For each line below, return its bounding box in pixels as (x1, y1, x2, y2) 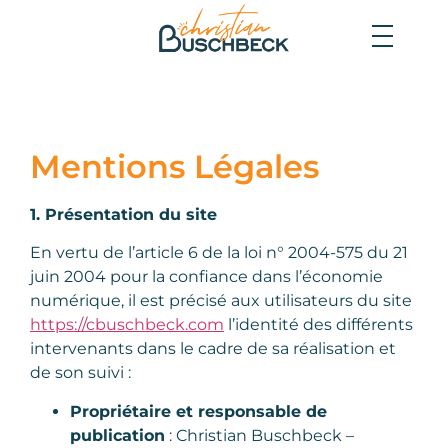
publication (70, 425, 165, 445)
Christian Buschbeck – (176, 425, 354, 445)
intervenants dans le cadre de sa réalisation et (30, 339, 396, 359)
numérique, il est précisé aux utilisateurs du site (30, 291, 412, 311)
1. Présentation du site (30, 205, 217, 224)
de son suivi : (30, 363, 131, 383)
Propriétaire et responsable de (70, 401, 327, 421)
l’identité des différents (224, 315, 413, 335)
